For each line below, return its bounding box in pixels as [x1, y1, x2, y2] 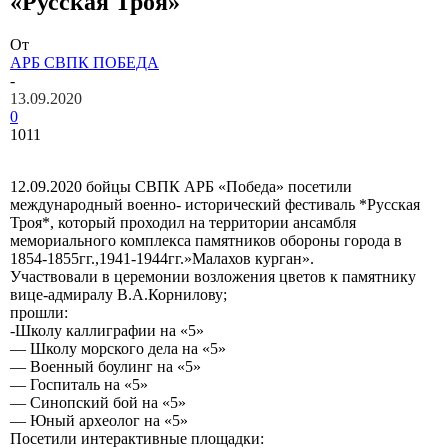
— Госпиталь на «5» [10, 375, 148, 393]
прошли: [10, 303, 68, 321]
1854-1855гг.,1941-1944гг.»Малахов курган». [10, 249, 314, 267]
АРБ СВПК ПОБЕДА [10, 53, 159, 71]
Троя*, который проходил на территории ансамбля [10, 213, 356, 231]
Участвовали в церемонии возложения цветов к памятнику [10, 267, 416, 285]
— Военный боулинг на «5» [10, 357, 201, 375]
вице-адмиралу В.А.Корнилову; [10, 285, 227, 303]
